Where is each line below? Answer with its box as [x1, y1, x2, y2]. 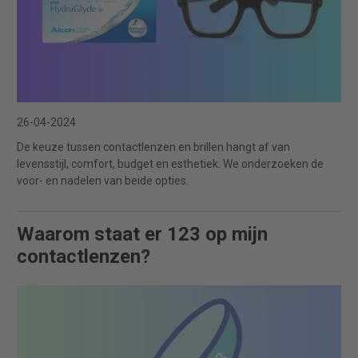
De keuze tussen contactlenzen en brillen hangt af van [17, 140, 290, 153]
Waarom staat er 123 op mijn [17, 222, 268, 245]
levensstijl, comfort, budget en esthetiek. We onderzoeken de [17, 157, 324, 170]
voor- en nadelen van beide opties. [17, 173, 189, 187]
